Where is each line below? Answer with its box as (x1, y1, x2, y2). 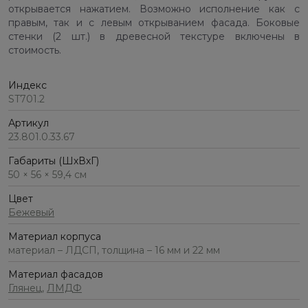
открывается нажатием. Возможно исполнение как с (8, 3, 300, 16)
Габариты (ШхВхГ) (8, 155, 99, 168)
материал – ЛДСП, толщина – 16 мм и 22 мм (8, 244, 220, 257)
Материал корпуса (8, 230, 101, 243)
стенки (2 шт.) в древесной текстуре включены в (8, 30, 300, 43)
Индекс (8, 79, 47, 92)
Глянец (8, 282, 42, 295)
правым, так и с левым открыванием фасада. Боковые (8, 16, 300, 30)
